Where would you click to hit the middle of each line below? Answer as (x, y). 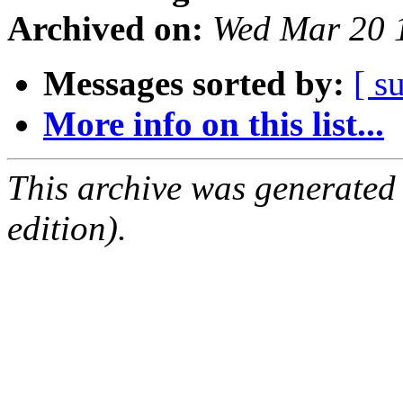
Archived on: (105, 29)
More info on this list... (214, 124)
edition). (67, 228)
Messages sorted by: (194, 84)
